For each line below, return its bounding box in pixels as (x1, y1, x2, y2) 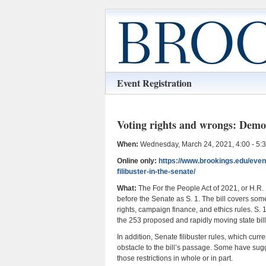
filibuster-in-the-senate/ (117, 167, 195, 176)
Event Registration (117, 75, 192, 90)
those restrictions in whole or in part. (117, 254, 233, 262)
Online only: (117, 156, 157, 165)
